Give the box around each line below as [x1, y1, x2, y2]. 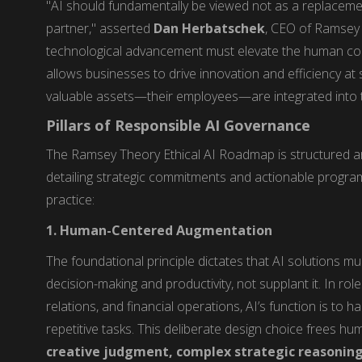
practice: [46, 190, 95, 208]
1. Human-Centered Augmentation [46, 221, 273, 239]
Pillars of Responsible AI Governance [46, 115, 311, 135]
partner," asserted [46, 19, 154, 37]
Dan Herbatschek [154, 19, 266, 37]
